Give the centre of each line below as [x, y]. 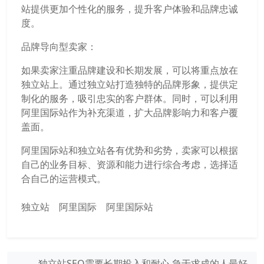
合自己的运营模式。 [64, 179]
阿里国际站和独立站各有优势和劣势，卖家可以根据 [130, 150]
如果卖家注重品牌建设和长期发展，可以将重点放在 [130, 70]
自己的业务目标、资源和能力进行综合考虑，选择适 [130, 164]
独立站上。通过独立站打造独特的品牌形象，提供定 [130, 84]
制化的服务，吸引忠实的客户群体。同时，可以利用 [130, 98]
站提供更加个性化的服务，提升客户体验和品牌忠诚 [130, 9]
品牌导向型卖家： [59, 47]
